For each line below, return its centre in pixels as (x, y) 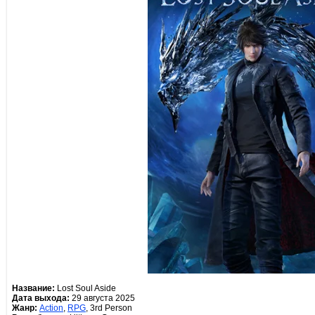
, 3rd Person (109, 308)
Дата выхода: (41, 298)
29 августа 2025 (102, 298)
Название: (33, 288)
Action (51, 308)
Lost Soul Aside (85, 288)
